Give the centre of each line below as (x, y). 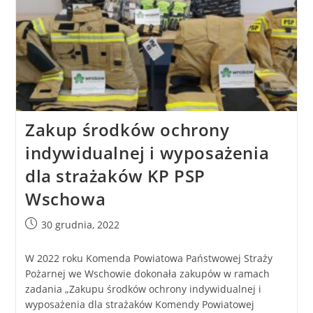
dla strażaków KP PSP (115, 175)
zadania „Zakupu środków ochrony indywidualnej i (143, 289)
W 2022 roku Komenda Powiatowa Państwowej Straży (148, 258)
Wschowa (65, 198)
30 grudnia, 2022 (80, 224)
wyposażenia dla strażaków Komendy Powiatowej (139, 304)
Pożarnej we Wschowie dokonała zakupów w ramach (147, 273)
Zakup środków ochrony (127, 129)
